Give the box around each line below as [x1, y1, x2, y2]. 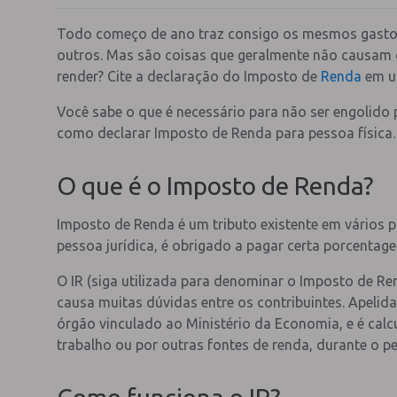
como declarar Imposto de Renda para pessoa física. [57, 125, 395, 141]
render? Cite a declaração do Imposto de [57, 68, 321, 84]
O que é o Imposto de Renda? [57, 171, 373, 199]
